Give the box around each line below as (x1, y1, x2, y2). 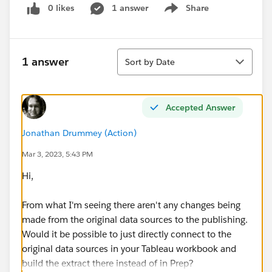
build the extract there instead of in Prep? (22, 257, 194, 269)
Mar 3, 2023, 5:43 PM (22, 148, 93, 159)
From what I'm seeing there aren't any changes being (22, 199, 240, 211)
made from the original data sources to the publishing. (22, 213, 248, 225)
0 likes (48, 2, 74, 13)
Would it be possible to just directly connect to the (22, 228, 231, 240)
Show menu (160, 8, 209, 20)
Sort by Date (125, 56, 175, 67)
